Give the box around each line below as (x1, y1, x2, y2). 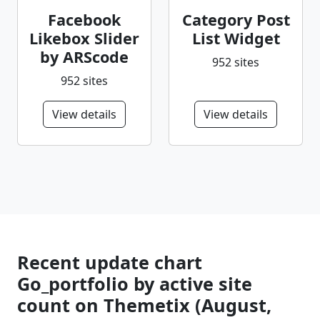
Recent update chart (17, 249, 202, 274)
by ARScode (40, 46, 129, 67)
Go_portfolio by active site (17, 271, 252, 296)
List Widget (191, 27, 280, 49)
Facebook (48, 9, 121, 30)
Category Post (181, 9, 290, 30)
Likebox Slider (29, 27, 139, 49)
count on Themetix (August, (17, 292, 271, 317)
